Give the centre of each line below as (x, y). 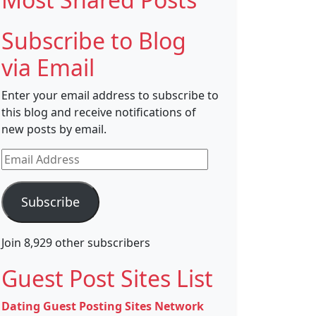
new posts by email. (54, 129)
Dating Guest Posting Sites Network (103, 306)
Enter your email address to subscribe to (110, 96)
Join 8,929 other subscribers (76, 243)
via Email (48, 68)
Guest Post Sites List (107, 279)
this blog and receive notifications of (99, 113)
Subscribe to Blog (94, 41)
